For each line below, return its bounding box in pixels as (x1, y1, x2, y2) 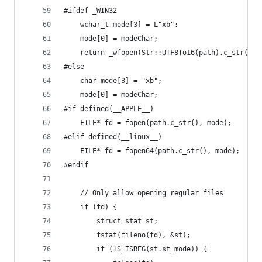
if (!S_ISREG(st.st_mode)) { (96, 245, 207, 253)
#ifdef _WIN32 (64, 6, 117, 15)
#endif (64, 161, 88, 169)
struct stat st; (96, 217, 158, 225)
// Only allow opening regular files (80, 189, 223, 197)
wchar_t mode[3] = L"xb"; (80, 20, 178, 29)
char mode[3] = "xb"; (80, 77, 162, 85)
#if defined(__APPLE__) (64, 105, 154, 113)
